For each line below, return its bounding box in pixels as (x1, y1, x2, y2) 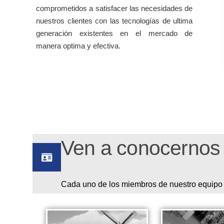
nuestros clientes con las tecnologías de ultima (36, 16, 193, 25)
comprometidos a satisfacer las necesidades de (36, 4, 193, 13)
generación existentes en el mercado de (36, 29, 193, 38)
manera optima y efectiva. (36, 41, 120, 50)
